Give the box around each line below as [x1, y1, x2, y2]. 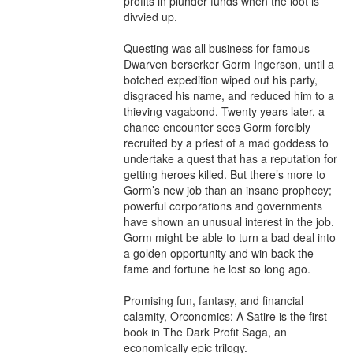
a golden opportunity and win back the [124, 245, 314, 261]
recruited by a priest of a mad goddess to [124, 135, 329, 150]
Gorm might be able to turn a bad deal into [124, 229, 336, 245]
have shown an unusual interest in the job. [124, 214, 334, 229]
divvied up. [124, 9, 177, 24]
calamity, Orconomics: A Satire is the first [124, 308, 327, 324]
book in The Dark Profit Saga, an [124, 324, 287, 340]
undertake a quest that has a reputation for [124, 150, 337, 166]
